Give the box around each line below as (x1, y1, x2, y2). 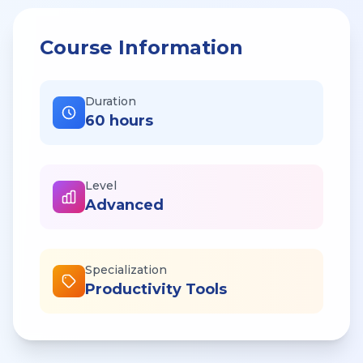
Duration (85, 94, 136, 109)
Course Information (40, 36, 243, 59)
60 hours (85, 112, 153, 130)
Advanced (85, 196, 164, 214)
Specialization (85, 263, 167, 277)
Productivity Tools (85, 280, 227, 298)
